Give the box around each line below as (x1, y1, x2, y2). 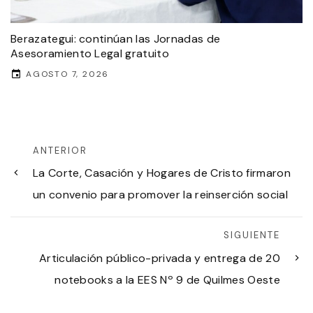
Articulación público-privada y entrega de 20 (38, 250, 280, 265)
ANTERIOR (33, 144, 87, 156)
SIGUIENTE (224, 229, 280, 242)
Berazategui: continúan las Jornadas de (10, 31, 221, 46)
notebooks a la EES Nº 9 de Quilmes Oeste (54, 272, 280, 287)
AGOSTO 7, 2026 (26, 68, 110, 80)
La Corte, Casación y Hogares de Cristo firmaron (33, 166, 291, 181)
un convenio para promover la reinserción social (33, 187, 289, 203)
